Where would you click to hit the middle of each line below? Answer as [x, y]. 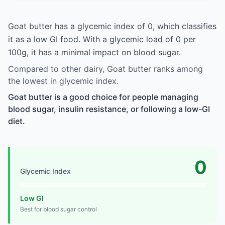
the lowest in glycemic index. [63, 81]
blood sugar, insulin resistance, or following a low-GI [109, 109]
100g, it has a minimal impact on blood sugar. [94, 52]
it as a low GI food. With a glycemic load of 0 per [102, 39]
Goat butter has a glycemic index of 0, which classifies [112, 26]
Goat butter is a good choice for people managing [103, 97]
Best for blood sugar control [59, 209]
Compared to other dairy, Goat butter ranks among [105, 69]
